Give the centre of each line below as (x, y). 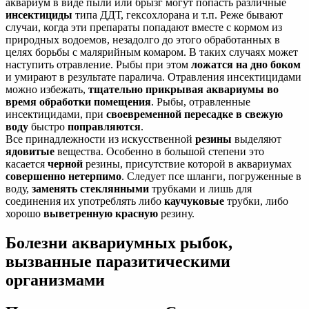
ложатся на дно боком (246, 64)
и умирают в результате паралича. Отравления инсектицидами (153, 77)
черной (65, 163)
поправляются (104, 126)
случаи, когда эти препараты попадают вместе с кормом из (144, 27)
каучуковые (194, 201)
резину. (176, 213)
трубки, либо (256, 201)
